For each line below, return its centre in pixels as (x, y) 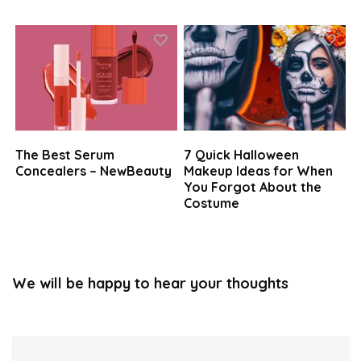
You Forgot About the (253, 187)
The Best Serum (65, 155)
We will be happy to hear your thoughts (150, 284)
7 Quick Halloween (242, 155)
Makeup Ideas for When (259, 171)
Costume (212, 203)
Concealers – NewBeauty (94, 171)
